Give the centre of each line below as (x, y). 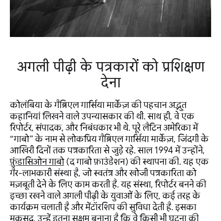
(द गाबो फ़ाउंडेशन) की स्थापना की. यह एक (136, 162)
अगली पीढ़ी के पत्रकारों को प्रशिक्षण (110, 67)
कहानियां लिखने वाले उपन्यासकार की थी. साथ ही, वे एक (102, 116)
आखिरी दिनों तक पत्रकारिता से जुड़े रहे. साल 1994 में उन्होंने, (107, 150)
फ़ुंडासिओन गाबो (37, 162)
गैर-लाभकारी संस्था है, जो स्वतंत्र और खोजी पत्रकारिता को (103, 173)
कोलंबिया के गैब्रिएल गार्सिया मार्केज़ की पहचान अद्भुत (98, 105)
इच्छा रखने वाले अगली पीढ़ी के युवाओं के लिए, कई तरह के (105, 196)
